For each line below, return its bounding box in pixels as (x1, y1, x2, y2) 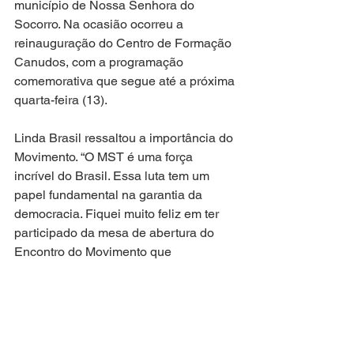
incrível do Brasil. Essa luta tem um (14, 168, 213, 183)
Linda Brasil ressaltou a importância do (14, 130, 236, 145)
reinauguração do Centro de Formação (14, 35, 235, 51)
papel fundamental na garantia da (14, 186, 205, 202)
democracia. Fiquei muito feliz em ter (14, 205, 222, 221)
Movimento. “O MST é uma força (14, 149, 196, 164)
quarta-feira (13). (14, 92, 107, 107)
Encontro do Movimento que (14, 243, 175, 259)
